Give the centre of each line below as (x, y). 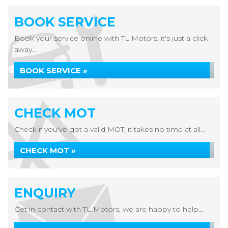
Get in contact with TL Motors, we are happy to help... (109, 209)
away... (25, 49)
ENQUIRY (45, 193)
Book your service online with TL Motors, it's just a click (111, 38)
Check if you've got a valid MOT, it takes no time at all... (110, 129)
